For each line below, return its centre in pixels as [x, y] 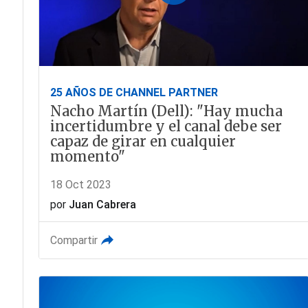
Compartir [74, 241]
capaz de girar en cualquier [143, 142]
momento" [87, 157]
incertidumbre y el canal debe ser [166, 126]
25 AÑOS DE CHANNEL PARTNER [134, 93]
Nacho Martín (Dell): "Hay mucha [166, 111]
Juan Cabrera [102, 205]
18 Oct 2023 [80, 185]
